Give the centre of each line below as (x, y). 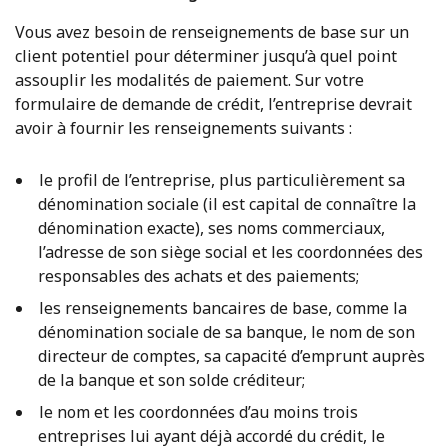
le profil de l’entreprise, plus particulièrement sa (221, 179)
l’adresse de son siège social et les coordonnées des (230, 251)
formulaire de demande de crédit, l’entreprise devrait (213, 103)
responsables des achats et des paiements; (198, 275)
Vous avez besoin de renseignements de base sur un (212, 31)
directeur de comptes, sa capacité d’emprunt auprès (231, 355)
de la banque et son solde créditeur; (171, 379)
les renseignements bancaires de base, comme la (222, 307)
